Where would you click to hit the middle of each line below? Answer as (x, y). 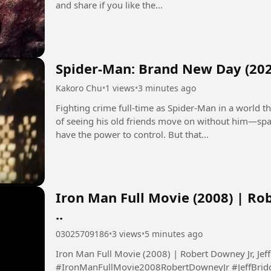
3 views (127, 234)
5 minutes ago (174, 234)
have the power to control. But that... (132, 134)
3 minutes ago (167, 88)
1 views (120, 88)
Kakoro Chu (79, 88)
